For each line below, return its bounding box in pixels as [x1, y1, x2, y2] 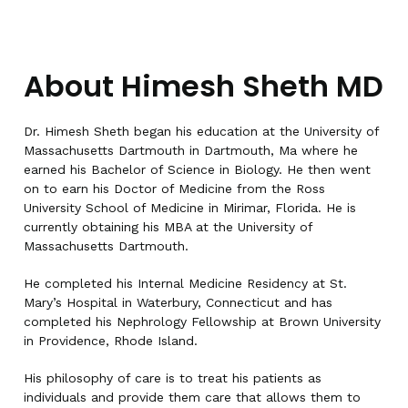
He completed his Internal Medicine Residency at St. [24, 275, 347, 291]
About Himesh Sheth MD [24, 65, 383, 107]
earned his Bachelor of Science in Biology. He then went [24, 161, 371, 177]
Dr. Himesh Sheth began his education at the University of [24, 123, 379, 138]
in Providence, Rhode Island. [24, 332, 198, 348]
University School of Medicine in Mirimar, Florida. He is [24, 199, 356, 215]
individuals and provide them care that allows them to [24, 389, 361, 404]
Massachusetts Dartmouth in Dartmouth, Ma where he [24, 142, 358, 158]
